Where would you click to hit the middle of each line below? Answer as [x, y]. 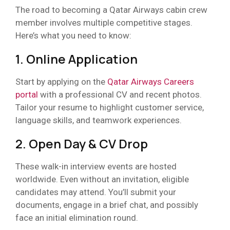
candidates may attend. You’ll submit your [96, 192]
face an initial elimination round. [77, 217]
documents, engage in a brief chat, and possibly [107, 205]
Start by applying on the [61, 81]
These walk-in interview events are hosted [96, 166]
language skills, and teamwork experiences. [99, 120]
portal [27, 94]
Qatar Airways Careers [151, 81]
